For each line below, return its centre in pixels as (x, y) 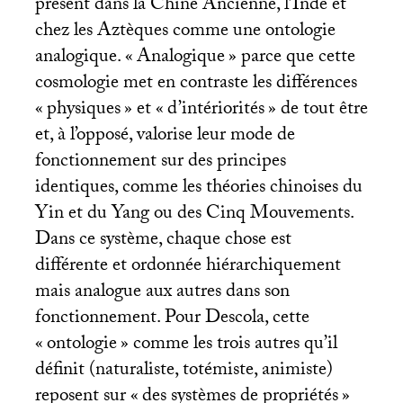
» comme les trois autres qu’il (228, 345)
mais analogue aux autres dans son (162, 293)
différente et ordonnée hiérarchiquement (188, 267)
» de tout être (318, 110)
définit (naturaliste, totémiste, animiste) (184, 371)
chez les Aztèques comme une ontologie (185, 32)
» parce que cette (291, 58)
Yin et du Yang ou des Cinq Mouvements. (194, 215)
